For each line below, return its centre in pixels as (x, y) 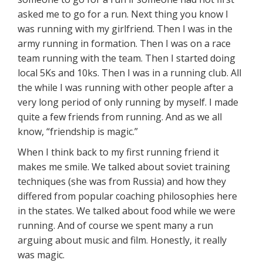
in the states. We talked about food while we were (127, 210)
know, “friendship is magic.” (78, 131)
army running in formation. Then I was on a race (124, 43)
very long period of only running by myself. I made (128, 102)
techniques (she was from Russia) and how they (122, 181)
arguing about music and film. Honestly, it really (122, 240)
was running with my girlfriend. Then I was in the (125, 28)
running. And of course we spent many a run (115, 225)
